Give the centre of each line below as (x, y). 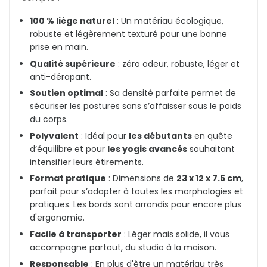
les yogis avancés (147, 149)
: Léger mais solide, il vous (176, 235)
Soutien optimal (66, 93)
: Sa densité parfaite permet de (170, 93)
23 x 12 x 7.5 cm (209, 178)
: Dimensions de (141, 178)
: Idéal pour (104, 136)
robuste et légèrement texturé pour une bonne (128, 34)
